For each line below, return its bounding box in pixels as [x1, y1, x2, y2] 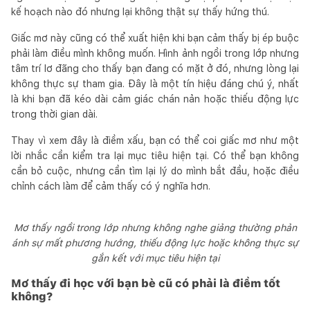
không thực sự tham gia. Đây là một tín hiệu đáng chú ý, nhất [11, 77, 299, 89]
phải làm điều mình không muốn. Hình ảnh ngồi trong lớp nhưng [11, 47, 299, 59]
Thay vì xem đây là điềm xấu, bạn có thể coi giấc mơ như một [11, 134, 299, 146]
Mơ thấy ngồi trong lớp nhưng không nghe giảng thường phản [13, 221, 297, 233]
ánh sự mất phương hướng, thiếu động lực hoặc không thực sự [12, 237, 298, 248]
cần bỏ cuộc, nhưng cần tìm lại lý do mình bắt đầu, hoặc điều [11, 165, 299, 176]
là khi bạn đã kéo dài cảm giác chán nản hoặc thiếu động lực [11, 93, 299, 104]
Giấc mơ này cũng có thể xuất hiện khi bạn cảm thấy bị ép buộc [11, 32, 299, 44]
